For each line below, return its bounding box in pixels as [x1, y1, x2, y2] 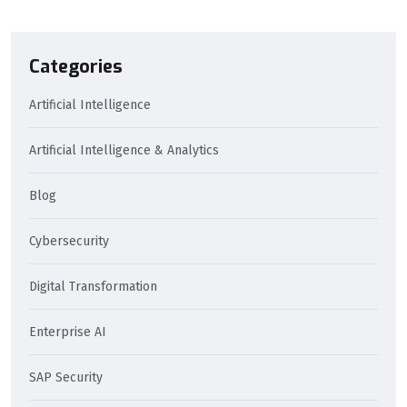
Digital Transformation [29, 278, 157, 294]
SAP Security [29, 369, 103, 385]
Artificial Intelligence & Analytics [29, 142, 219, 158]
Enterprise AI [29, 323, 106, 340]
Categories [29, 54, 123, 79]
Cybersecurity [29, 233, 109, 249]
